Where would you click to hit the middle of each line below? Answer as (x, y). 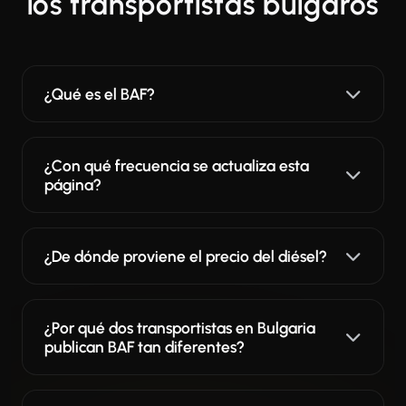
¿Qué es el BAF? (99, 93)
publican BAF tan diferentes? (144, 346)
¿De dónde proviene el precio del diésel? (185, 256)
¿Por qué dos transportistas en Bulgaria (180, 327)
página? (72, 184)
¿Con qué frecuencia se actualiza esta (177, 165)
